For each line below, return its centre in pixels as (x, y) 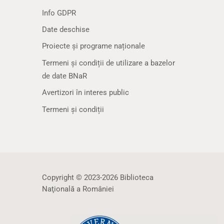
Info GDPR (59, 13)
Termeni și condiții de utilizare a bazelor (108, 63)
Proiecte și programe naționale (93, 46)
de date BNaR (64, 76)
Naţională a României (78, 189)
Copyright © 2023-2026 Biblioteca (98, 177)
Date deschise (66, 29)
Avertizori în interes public (85, 93)
